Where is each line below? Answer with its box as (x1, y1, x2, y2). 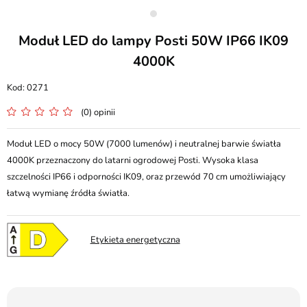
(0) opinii (81, 106, 115, 119)
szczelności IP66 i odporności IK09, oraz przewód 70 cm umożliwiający (7, 171, 286, 183)
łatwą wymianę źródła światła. (7, 187, 130, 199)
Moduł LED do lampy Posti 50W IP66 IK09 (19, 32, 288, 50)
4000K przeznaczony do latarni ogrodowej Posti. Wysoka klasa (7, 154, 258, 167)
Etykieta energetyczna (90, 234, 180, 246)
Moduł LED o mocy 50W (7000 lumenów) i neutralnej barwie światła (7, 138, 281, 150)
